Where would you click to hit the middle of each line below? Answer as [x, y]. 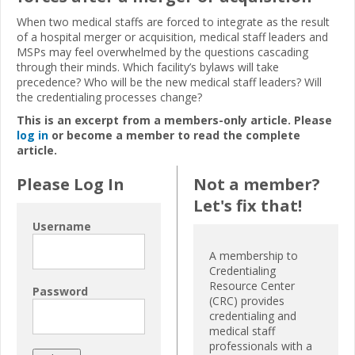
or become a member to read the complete [174, 135]
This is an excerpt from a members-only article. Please [174, 120]
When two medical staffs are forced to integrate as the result [173, 21]
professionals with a [261, 345]
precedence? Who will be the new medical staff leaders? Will [169, 82]
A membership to [254, 255]
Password [60, 291]
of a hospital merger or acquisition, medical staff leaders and [172, 36]
